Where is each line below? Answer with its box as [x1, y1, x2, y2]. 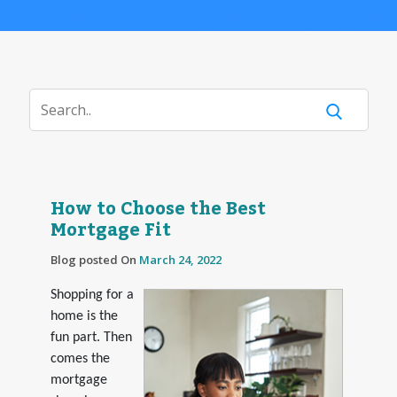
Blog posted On [50, 251, 139, 268]
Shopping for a [50, 287, 134, 302]
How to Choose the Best [50, 191, 266, 227]
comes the [50, 351, 110, 366]
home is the [50, 308, 118, 323]
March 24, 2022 [138, 251, 222, 268]
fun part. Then [50, 330, 132, 345]
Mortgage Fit [50, 212, 171, 248]
